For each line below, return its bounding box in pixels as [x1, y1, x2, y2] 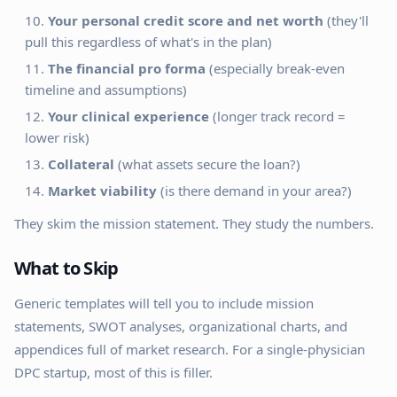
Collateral [48, 155, 114, 173]
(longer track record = [209, 107, 346, 125]
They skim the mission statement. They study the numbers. [14, 214, 374, 232]
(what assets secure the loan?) [114, 155, 300, 173]
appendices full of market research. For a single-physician [14, 340, 365, 358]
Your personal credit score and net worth [48, 12, 323, 29]
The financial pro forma [48, 59, 206, 77]
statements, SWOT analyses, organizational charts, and [14, 317, 347, 335]
